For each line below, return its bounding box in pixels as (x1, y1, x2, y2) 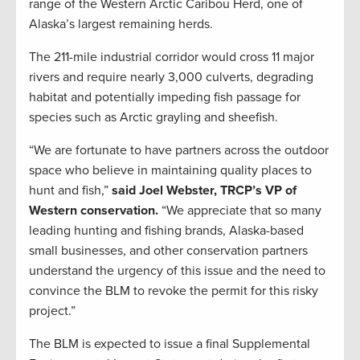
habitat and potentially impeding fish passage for (29, 89, 301, 106)
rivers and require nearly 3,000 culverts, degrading (29, 69, 313, 86)
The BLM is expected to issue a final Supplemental (29, 336, 310, 353)
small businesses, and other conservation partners (29, 243, 308, 260)
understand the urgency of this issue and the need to (29, 263, 325, 280)
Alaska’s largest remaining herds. (29, 16, 213, 33)
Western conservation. (29, 202, 158, 219)
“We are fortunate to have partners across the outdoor (29, 142, 329, 159)
